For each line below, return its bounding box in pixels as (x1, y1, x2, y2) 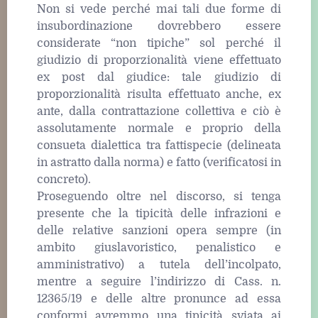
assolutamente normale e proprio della (37, 122, 281, 136)
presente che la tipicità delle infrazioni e (37, 207, 281, 221)
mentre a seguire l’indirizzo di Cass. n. (37, 275, 281, 289)
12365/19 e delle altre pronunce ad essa (37, 292, 281, 306)
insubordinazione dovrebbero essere (37, 20, 281, 33)
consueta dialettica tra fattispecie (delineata (37, 139, 281, 153)
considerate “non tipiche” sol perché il (37, 37, 281, 50)
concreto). (37, 173, 91, 187)
